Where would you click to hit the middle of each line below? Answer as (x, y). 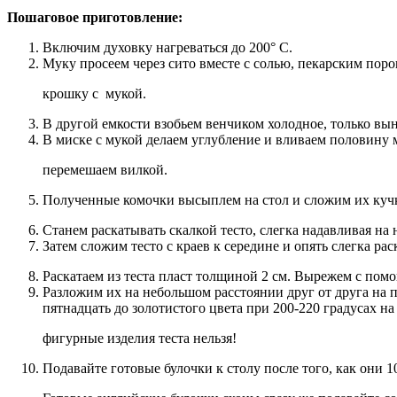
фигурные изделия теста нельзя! (140, 338)
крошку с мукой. (94, 93)
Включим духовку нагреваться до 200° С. (167, 47)
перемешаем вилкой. (105, 169)
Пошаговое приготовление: (95, 17)
